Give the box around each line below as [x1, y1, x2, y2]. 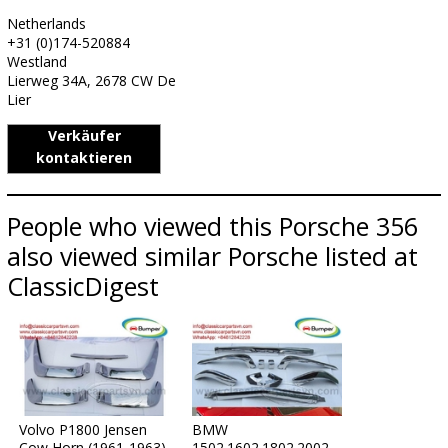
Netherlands [7, 14, 86, 33]
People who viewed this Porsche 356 [7, 209, 418, 243]
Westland [7, 52, 67, 71]
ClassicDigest [7, 269, 159, 303]
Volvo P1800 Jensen [19, 420, 147, 439]
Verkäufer [47, 126, 121, 145]
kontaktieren [36, 148, 132, 167]
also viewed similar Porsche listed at [7, 239, 418, 273]
